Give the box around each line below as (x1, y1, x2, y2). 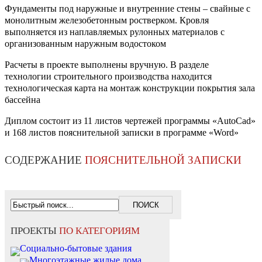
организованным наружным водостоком (5, 39, 166, 49)
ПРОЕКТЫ (11, 225, 59, 237)
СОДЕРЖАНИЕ (5, 154, 85, 167)
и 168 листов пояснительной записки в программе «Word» (5, 127, 239, 138)
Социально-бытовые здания (20, 243, 132, 254)
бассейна (5, 95, 40, 105)
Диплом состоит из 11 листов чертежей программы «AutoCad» (5, 116, 256, 126)
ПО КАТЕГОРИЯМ (59, 225, 140, 237)
